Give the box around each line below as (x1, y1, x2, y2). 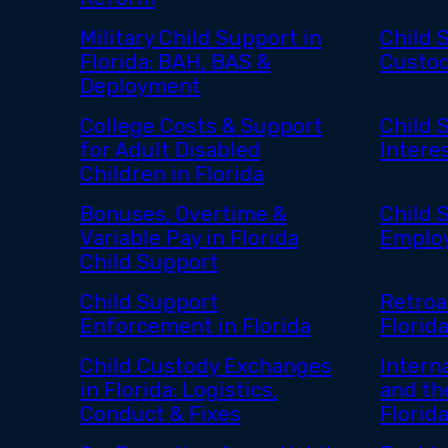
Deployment (79, 74, 201, 99)
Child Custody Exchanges (79, 354, 332, 379)
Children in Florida (79, 162, 264, 187)
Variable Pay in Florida (79, 226, 299, 251)
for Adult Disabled (79, 138, 261, 163)
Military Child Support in (79, 26, 322, 51)
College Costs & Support (79, 114, 323, 139)
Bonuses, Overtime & (79, 202, 287, 227)
